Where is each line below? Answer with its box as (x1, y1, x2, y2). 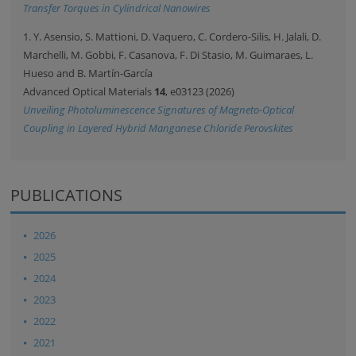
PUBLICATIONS (10, 184, 123, 206)
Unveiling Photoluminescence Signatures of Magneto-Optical (23, 102, 295, 117)
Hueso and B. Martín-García (23, 65, 153, 80)
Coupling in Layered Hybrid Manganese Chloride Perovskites (23, 120, 294, 135)
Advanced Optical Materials (23, 83, 155, 99)
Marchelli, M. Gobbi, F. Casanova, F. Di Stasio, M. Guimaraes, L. (23, 47, 314, 62)
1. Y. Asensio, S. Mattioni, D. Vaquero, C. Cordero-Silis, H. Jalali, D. (23, 29, 322, 44)
